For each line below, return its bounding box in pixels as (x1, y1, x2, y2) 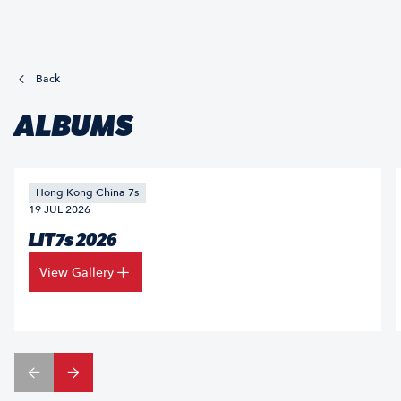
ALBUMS (14, 109, 133, 144)
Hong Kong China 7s (36, 185, 139, 200)
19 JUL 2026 (29, 202, 90, 217)
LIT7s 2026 (29, 229, 117, 251)
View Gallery (39, 263, 114, 281)
